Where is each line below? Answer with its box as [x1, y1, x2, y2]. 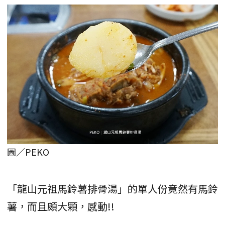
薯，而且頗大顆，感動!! [7, 199, 115, 214]
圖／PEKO [7, 145, 49, 159]
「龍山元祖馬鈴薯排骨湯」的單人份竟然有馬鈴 [7, 181, 218, 196]
